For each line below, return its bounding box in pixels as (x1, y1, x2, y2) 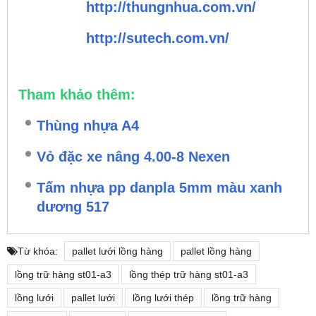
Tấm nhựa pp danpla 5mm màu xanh (37, 179, 282, 195)
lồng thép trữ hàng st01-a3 (129, 268, 248, 280)
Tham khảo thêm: (18, 86, 135, 102)
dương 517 (37, 198, 109, 210)
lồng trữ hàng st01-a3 (15, 268, 111, 280)
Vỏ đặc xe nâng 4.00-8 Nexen (37, 148, 230, 164)
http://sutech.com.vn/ (86, 30, 229, 46)
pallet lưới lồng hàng (72, 245, 163, 257)
